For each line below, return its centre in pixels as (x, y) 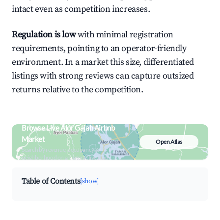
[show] (89, 181)
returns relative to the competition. (78, 90)
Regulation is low (44, 35)
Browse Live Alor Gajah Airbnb (68, 128)
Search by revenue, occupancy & (60, 150)
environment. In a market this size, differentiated (103, 62)
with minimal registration (124, 35)
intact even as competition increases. (81, 9)
